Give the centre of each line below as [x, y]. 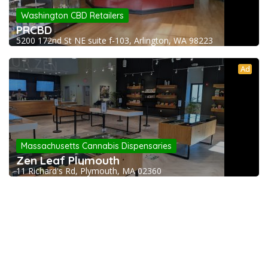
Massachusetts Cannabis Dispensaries [96, 146]
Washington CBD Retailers [72, 16]
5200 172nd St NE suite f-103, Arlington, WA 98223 [115, 41]
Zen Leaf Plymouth [68, 161]
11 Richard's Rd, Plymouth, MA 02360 [89, 171]
